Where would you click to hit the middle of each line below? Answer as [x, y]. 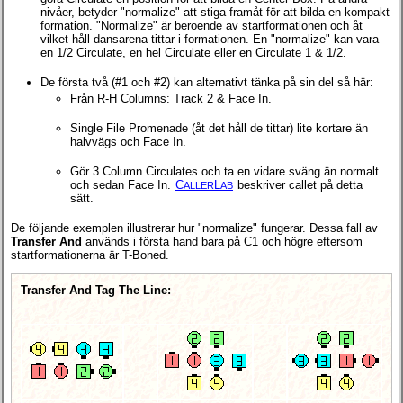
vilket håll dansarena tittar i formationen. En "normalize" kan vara [210, 39]
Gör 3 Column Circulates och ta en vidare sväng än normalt [224, 171]
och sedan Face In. [122, 184]
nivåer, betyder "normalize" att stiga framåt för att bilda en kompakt [215, 12]
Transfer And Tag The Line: [96, 291]
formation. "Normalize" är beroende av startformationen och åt [201, 25]
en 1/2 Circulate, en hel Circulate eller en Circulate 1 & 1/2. [193, 52]
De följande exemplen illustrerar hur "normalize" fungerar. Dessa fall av [194, 228]
